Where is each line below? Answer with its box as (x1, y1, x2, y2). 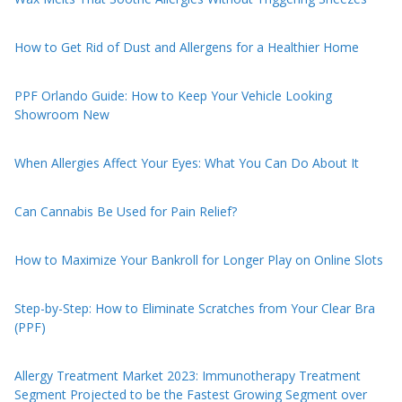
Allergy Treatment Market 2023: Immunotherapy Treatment (14, 366, 361, 384)
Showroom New (14, 105, 109, 123)
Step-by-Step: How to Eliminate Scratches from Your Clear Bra (14, 299, 375, 317)
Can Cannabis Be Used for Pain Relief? (14, 202, 237, 220)
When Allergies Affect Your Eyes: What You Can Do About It (14, 153, 359, 171)
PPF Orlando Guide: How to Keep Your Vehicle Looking (14, 86, 332, 104)
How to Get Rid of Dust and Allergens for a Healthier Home (14, 38, 359, 56)
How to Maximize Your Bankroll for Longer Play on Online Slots (14, 250, 383, 268)
